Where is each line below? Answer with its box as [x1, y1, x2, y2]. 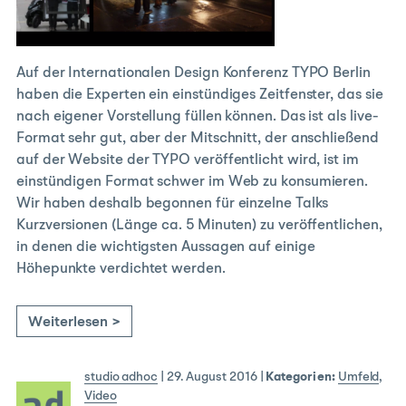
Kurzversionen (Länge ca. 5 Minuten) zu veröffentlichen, [16, 218, 382, 234]
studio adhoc [84, 371, 159, 384]
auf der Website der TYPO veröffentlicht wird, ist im [16, 153, 359, 169]
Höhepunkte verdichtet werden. [16, 262, 226, 277]
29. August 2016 [166, 371, 257, 384]
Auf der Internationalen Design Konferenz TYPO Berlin [16, 66, 371, 82]
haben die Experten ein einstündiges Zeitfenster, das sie [16, 88, 383, 103]
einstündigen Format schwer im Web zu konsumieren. [16, 175, 369, 190]
